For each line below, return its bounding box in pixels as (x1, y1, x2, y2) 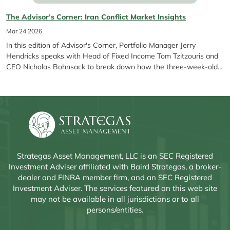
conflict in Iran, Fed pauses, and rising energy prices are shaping (6, 73, 216, 82)
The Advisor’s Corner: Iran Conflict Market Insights (6, 12, 186, 22)
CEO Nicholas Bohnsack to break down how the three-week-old (6, 62, 218, 71)
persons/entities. (87, 205, 143, 215)
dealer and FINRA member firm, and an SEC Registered (18, 172, 212, 183)
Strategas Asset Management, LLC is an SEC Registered (17, 151, 213, 161)
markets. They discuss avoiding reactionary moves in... (6, 84, 183, 93)
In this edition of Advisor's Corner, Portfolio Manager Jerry (6, 41, 196, 50)
